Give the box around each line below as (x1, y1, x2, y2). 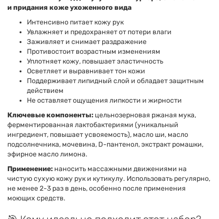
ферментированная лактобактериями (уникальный (7, 121, 178, 129)
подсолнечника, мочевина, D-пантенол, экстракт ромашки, (7, 140, 203, 149)
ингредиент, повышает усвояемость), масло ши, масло (7, 131, 188, 139)
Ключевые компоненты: (7, 111, 93, 119)
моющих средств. (7, 194, 66, 202)
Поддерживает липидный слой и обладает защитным (27, 77, 204, 85)
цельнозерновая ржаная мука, (93, 111, 196, 119)
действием (27, 87, 64, 95)
